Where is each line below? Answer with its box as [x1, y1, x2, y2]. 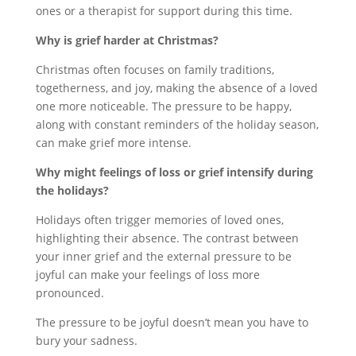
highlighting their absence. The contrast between [35, 230, 299, 246]
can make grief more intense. [35, 134, 192, 150]
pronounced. [35, 284, 104, 300]
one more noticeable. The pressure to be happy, [35, 98, 292, 114]
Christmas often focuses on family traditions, [35, 61, 274, 77]
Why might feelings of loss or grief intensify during [35, 164, 313, 180]
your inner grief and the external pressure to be [35, 248, 292, 264]
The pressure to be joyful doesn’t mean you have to [35, 314, 308, 330]
